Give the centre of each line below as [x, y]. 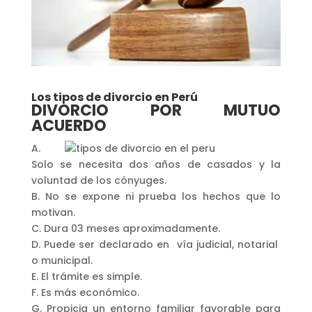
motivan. [53, 212]
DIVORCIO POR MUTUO [156, 110]
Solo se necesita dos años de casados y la [156, 164]
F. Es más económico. [85, 292]
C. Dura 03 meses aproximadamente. [125, 228]
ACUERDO [69, 125]
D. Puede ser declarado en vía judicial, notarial [156, 244]
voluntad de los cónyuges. [99, 180]
